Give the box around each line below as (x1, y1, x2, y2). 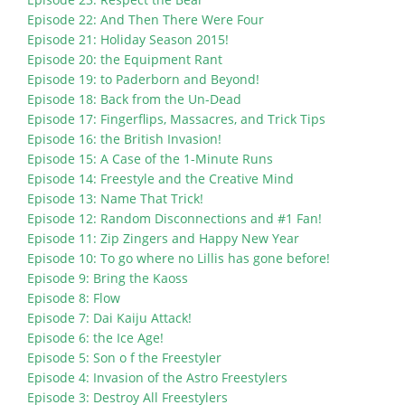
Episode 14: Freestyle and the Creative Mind (27, 170, 294, 188)
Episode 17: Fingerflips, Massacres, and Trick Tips (27, 110, 325, 128)
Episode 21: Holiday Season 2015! (27, 31, 229, 49)
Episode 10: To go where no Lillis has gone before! (27, 250, 330, 268)
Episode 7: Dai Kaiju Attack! (27, 309, 192, 327)
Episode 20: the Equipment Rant (27, 51, 222, 69)
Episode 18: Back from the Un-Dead (27, 90, 241, 108)
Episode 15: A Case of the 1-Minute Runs (27, 150, 273, 168)
